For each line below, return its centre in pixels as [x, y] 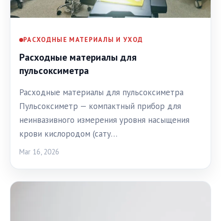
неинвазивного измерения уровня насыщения [104, 120]
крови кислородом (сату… [68, 133]
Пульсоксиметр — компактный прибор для [100, 106]
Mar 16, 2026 [39, 151]
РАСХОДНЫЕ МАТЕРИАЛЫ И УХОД [83, 40]
